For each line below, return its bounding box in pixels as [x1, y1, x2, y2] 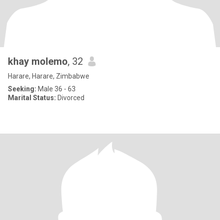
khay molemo [8, 55, 68, 67]
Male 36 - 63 [36, 85, 76, 93]
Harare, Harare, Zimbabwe [8, 72, 89, 80]
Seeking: [8, 85, 36, 93]
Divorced [56, 94, 84, 102]
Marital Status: [8, 94, 56, 102]
